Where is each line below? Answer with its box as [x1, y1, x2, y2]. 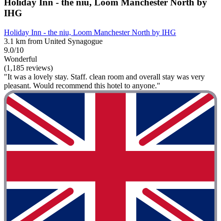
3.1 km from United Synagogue [4, 37, 103, 45]
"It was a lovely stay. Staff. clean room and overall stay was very [4, 72, 205, 81]
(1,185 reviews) [4, 63, 53, 72]
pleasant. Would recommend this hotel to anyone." [4, 81, 160, 90]
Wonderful [4, 54, 37, 63]
